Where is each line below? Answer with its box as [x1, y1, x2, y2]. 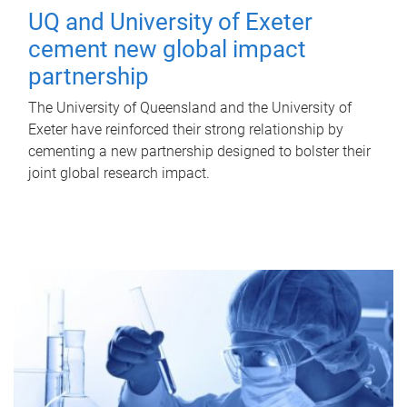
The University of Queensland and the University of [28, 98, 352, 116]
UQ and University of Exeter [28, 7, 313, 35]
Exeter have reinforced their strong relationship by [28, 120, 343, 138]
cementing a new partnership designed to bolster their [28, 142, 371, 160]
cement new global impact [28, 35, 306, 63]
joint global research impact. [28, 164, 210, 182]
